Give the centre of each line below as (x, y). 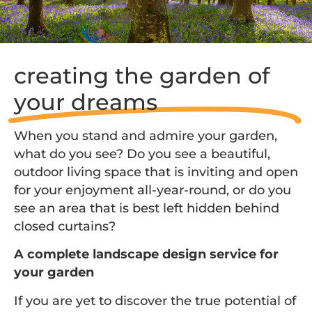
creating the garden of (142, 76)
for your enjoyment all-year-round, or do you (153, 190)
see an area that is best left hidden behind (147, 208)
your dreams (86, 102)
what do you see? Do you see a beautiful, (142, 154)
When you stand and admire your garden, (146, 135)
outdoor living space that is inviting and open (156, 172)
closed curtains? (65, 226)
